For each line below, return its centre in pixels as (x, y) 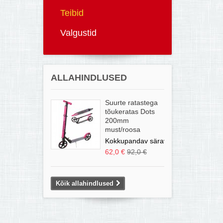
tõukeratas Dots (130, 111)
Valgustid (78, 33)
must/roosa (123, 129)
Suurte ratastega (131, 103)
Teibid (72, 13)
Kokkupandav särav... (139, 141)
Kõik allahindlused (85, 183)
